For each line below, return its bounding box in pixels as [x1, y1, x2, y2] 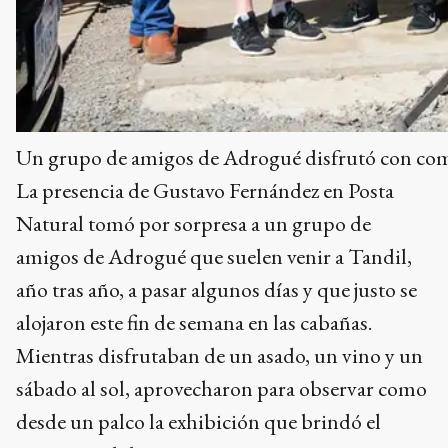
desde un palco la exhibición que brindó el [16, 406, 381, 436]
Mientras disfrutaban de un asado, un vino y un [16, 340, 423, 370]
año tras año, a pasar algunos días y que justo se [16, 274, 417, 304]
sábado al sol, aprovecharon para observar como [16, 373, 427, 403]
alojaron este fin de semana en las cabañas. [16, 307, 372, 337]
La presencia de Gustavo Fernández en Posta [16, 175, 394, 205]
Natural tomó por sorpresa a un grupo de [16, 208, 371, 238]
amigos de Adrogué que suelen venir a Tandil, [16, 241, 412, 271]
